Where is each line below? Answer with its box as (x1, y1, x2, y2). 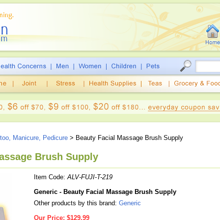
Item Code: (34, 173, 67, 181)
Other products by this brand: (34, 199, 119, 207)
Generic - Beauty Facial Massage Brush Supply (34, 188, 176, 195)
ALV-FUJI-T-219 (67, 173, 112, 181)
